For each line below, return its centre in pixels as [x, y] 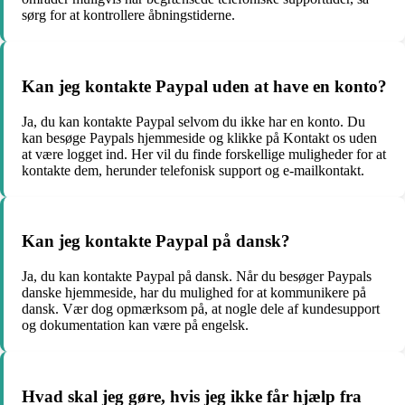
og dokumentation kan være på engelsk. [135, 325]
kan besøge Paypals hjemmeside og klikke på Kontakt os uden [199, 137]
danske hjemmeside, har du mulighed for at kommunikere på [194, 293]
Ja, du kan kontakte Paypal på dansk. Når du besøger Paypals [197, 277]
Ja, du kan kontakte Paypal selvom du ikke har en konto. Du [193, 121]
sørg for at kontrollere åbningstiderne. [128, 15]
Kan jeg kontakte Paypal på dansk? [156, 241]
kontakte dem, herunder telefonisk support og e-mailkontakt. [193, 170]
